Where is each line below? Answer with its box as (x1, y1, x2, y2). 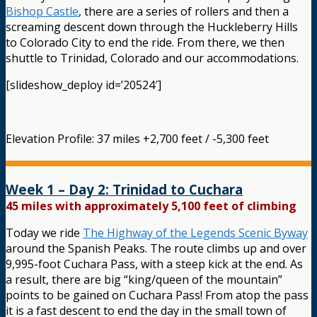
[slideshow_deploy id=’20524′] (6, 77, 161, 93)
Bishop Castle (6, 4, 79, 20)
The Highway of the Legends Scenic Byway (83, 225, 308, 241)
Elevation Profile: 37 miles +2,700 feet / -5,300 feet (6, 131, 269, 147)
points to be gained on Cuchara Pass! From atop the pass (6, 287, 309, 304)
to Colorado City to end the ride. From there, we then (6, 35, 284, 51)
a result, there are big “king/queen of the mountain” (6, 272, 282, 288)
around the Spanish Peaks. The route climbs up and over (6, 241, 306, 257)
